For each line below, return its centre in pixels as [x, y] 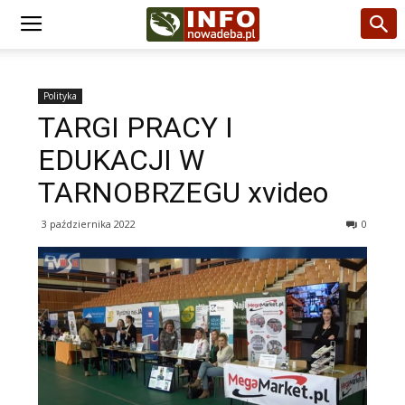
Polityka [60, 96]
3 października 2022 [89, 224]
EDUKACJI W [121, 160]
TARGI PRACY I [136, 127]
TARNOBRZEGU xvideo [183, 193]
